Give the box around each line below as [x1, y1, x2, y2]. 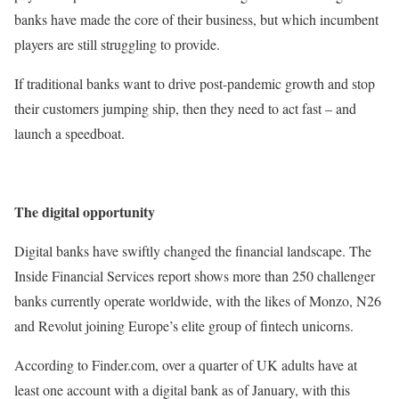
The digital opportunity [14, 200, 155, 222]
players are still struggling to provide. [14, 34, 220, 53]
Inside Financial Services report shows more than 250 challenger [14, 265, 375, 285]
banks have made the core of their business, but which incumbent [14, 9, 379, 28]
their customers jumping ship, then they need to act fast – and [14, 98, 356, 118]
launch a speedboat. [14, 123, 125, 142]
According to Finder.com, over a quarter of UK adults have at [14, 354, 357, 374]
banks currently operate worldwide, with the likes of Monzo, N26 [14, 290, 381, 310]
